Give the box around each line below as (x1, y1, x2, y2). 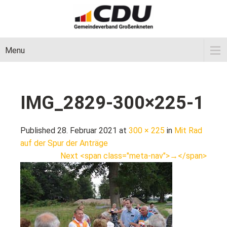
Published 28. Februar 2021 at (20, 126, 129, 135)
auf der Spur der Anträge (20, 138, 108, 148)
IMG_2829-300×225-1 (20, 92, 204, 113)
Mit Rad (174, 126, 202, 135)
